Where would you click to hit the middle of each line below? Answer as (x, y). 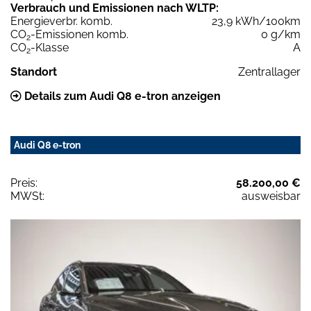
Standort (34, 72)
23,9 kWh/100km (256, 22)
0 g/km (281, 35)
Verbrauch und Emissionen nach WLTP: (115, 8)
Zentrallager (269, 72)
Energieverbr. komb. (61, 22)
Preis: (24, 183)
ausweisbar (271, 196)
